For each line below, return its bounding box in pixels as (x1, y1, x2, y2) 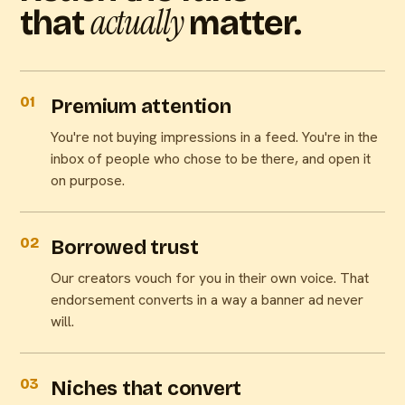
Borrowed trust (51, 236, 199, 260)
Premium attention (51, 95, 231, 119)
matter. (183, 3, 301, 44)
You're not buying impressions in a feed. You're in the (51, 127, 379, 147)
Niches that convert (51, 377, 242, 401)
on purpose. (51, 171, 126, 191)
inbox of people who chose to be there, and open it (51, 149, 372, 169)
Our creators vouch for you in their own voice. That (51, 268, 370, 288)
